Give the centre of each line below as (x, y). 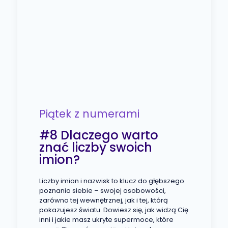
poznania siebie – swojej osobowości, (102, 191)
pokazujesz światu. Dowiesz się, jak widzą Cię (113, 210)
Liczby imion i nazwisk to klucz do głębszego (111, 181)
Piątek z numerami (89, 114)
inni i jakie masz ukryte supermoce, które (106, 220)
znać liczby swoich (95, 148)
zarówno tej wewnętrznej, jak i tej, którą (103, 201)
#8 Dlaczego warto (98, 135)
